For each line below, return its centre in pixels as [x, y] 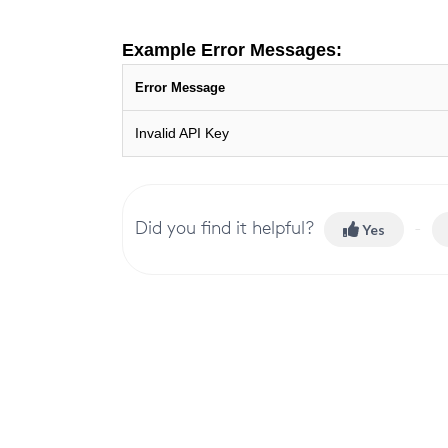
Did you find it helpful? [224, 226]
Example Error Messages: [234, 50]
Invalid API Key [182, 133]
